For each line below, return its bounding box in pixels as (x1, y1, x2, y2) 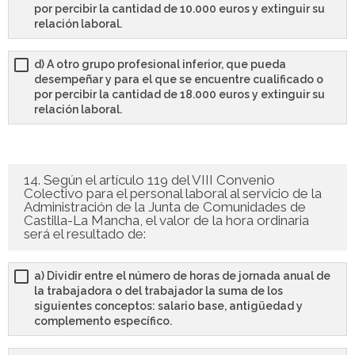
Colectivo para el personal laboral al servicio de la (24, 185, 322, 202)
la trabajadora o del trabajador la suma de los (34, 284, 283, 298)
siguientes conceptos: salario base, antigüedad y (34, 300, 303, 313)
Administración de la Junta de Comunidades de (24, 199, 306, 216)
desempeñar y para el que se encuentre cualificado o (34, 73, 323, 86)
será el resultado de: (24, 226, 146, 242)
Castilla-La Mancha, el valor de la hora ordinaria (24, 212, 309, 229)
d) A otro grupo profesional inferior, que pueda (34, 58, 286, 71)
